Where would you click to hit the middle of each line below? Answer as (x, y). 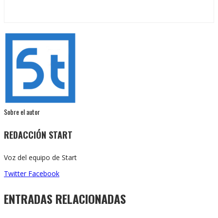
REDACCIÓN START (38, 135)
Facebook (44, 173)
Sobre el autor (22, 111)
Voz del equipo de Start (40, 157)
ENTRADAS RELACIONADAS (65, 198)
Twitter (15, 173)
